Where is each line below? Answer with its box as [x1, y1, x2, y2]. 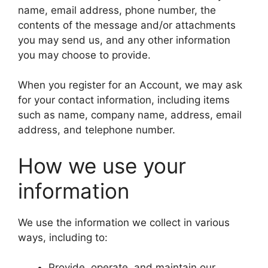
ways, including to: [18, 231, 108, 243]
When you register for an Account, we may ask [18, 79, 242, 91]
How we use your [18, 153, 186, 178]
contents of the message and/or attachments [18, 19, 236, 31]
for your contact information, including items [18, 94, 230, 106]
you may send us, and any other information [18, 33, 230, 46]
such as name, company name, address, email [18, 109, 242, 121]
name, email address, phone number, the [18, 4, 216, 16]
